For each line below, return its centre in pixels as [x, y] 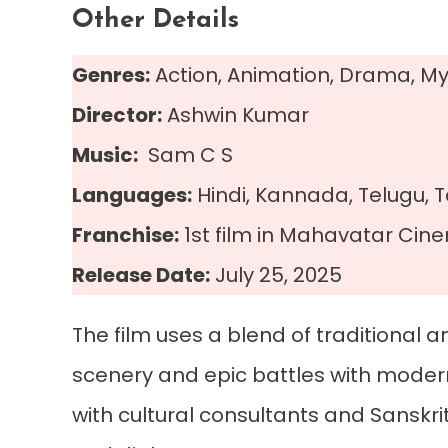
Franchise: [125, 234]
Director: [117, 114]
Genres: [111, 74]
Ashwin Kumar [235, 114]
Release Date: [141, 274]
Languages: [132, 194]
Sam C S [185, 154]
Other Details [155, 20]
